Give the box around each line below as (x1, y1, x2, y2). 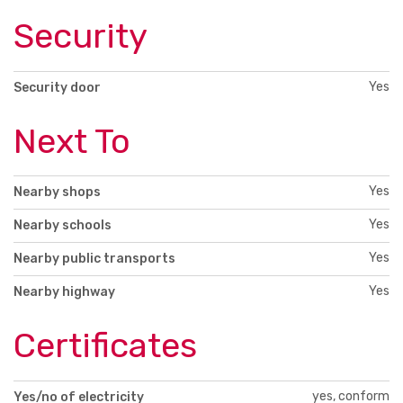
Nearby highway (13, 284, 115, 300)
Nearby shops (13, 184, 101, 201)
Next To (13, 120, 130, 162)
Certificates (13, 325, 197, 367)
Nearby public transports (13, 251, 175, 267)
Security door (13, 79, 101, 95)
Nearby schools (13, 218, 112, 234)
